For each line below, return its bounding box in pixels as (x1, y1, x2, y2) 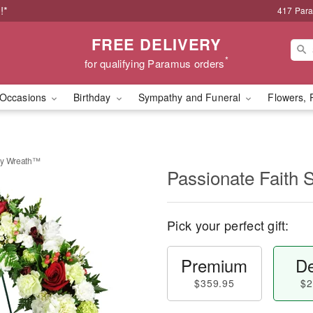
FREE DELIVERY (91, 32, 222, 55)
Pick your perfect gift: (167, 216, 289, 234)
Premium (181, 253, 248, 277)
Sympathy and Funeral (138, 90, 244, 104)
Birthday (73, 90, 114, 104)
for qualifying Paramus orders (84, 55, 225, 71)
